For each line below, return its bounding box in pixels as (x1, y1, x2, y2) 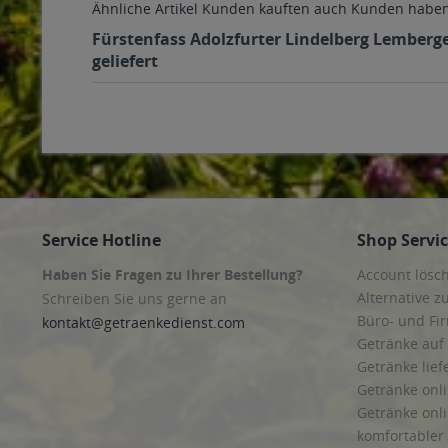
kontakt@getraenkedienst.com (42, 313, 245, 332)
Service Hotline (42, 229, 161, 251)
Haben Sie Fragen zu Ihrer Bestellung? (42, 265, 303, 284)
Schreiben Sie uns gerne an (42, 289, 227, 308)
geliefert (92, 50, 158, 72)
